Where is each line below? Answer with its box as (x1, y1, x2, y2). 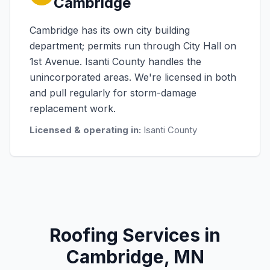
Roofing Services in (49, 224, 221, 246)
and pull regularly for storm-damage (30, 87, 196, 99)
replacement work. (30, 102, 116, 115)
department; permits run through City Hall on (30, 40, 236, 52)
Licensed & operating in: (30, 124, 141, 136)
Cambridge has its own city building (30, 24, 190, 36)
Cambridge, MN (66, 246, 204, 268)
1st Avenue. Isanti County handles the (30, 55, 201, 67)
